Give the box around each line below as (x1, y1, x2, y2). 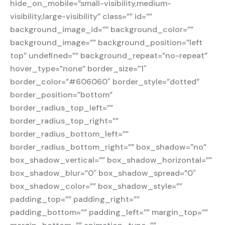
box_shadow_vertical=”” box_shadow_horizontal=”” (10, 154, 212, 165)
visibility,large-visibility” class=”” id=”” (10, 11, 152, 22)
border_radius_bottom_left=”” (10, 128, 129, 139)
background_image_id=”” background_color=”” (10, 24, 193, 35)
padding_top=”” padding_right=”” (10, 193, 140, 204)
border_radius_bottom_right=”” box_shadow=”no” (10, 141, 206, 152)
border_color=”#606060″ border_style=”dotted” (10, 76, 199, 87)
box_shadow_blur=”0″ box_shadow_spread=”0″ (10, 167, 196, 178)
